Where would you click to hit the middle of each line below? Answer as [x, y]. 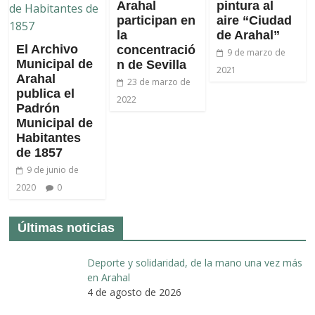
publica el [46, 94]
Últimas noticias [66, 228]
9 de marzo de [256, 53]
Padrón [38, 109]
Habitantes [49, 138]
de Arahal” [248, 36]
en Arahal [108, 278]
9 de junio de [53, 170]
